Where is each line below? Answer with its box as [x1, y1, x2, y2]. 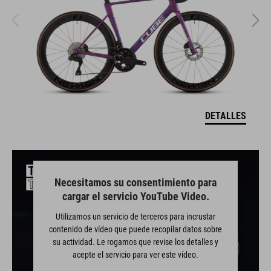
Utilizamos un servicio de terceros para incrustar [56, 211, 215, 221]
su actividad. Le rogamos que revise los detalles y [53, 237, 218, 247]
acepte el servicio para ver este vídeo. [73, 249, 198, 260]
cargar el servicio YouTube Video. [62, 189, 209, 203]
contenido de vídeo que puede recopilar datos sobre [49, 224, 222, 234]
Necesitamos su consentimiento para [54, 175, 217, 189]
